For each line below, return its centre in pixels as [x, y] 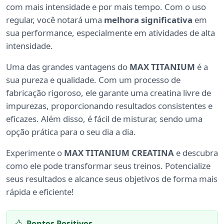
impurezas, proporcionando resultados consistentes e [109, 105]
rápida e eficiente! [40, 191]
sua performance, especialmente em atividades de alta [110, 32]
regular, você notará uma [55, 19]
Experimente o [35, 152]
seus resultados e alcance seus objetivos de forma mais [112, 178]
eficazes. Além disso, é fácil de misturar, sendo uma [104, 118]
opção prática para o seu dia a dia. [71, 131]
